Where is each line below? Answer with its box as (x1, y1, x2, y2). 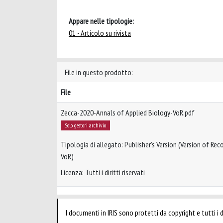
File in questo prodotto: (65, 67, 133, 77)
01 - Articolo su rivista (69, 27, 131, 38)
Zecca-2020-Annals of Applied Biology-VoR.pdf (61, 107, 195, 117)
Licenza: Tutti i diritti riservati (61, 167, 145, 177)
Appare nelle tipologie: (69, 15, 134, 26)
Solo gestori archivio (64, 121, 106, 129)
